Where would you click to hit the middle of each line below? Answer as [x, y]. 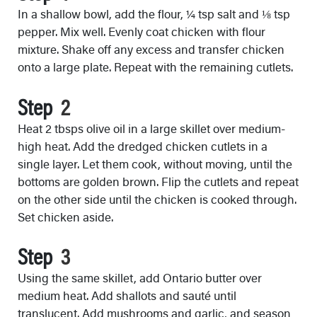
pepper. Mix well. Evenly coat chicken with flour [142, 31]
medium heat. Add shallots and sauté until [127, 296]
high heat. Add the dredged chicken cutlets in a [143, 146]
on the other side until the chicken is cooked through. [157, 199]
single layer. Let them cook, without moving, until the [155, 163]
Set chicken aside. [65, 217]
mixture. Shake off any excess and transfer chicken [151, 49]
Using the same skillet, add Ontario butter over [140, 278]
